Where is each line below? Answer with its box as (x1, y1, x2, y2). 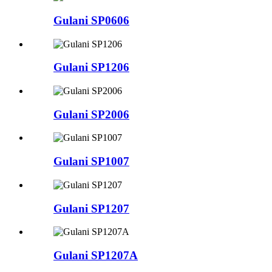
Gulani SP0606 (53, 13, 129, 27)
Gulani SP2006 (53, 107, 129, 121)
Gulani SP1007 (53, 155, 129, 168)
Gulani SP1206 (53, 61, 129, 74)
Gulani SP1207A (53, 249, 138, 262)
